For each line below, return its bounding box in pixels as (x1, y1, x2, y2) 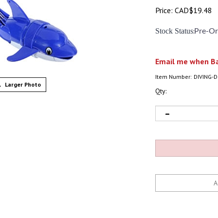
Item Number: (155, 73, 192, 80)
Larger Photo (3, 81, 41, 88)
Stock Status (155, 27, 193, 35)
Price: (155, 5, 173, 15)
